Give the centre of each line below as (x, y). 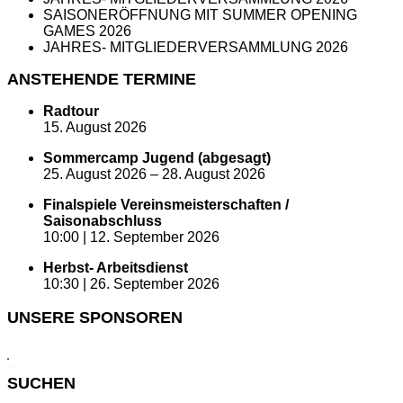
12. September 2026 (155, 237)
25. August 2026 (95, 174)
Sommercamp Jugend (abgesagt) (157, 157)
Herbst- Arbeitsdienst (116, 267)
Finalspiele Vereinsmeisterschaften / (166, 204)
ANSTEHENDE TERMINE (102, 79)
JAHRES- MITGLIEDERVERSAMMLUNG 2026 (196, 47)
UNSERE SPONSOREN (95, 317)
